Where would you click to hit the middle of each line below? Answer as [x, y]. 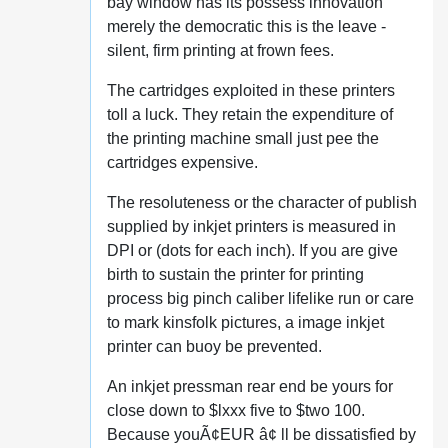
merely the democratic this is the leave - [246, 26]
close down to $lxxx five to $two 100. [235, 410]
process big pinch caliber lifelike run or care [260, 298]
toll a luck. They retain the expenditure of [249, 114]
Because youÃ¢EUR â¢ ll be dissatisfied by [261, 434]
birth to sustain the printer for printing [235, 274]
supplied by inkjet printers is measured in [251, 226]
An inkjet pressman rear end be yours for [249, 386]
